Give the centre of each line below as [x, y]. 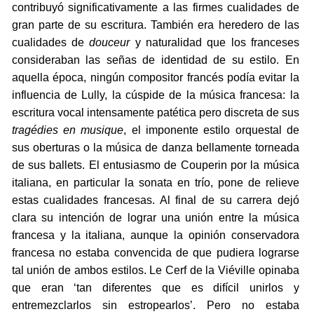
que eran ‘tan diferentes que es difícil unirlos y [155, 288]
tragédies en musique [68, 130]
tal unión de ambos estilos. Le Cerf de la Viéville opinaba [155, 271]
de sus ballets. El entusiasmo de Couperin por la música [155, 165]
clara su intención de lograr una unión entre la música [155, 218]
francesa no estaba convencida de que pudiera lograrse [155, 253]
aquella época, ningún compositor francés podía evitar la [155, 78]
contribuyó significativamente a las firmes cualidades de [155, 8]
